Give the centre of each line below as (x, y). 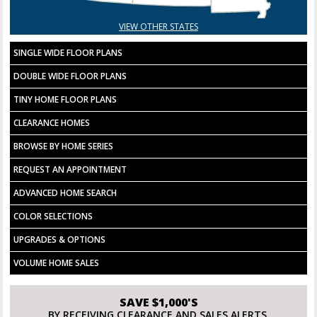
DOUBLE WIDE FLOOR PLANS (70, 76)
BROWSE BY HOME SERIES (64, 146)
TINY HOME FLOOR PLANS (65, 99)
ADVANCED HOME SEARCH (65, 192)
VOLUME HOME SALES (57, 263)
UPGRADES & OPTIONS (60, 239)
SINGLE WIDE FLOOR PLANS (68, 52)
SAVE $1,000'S (158, 302)
